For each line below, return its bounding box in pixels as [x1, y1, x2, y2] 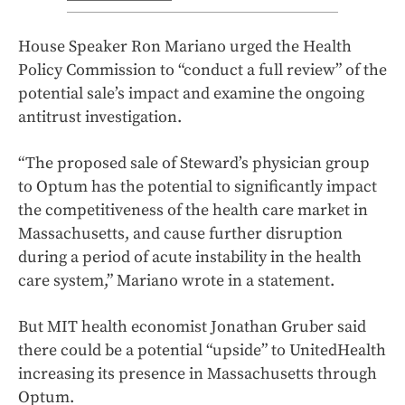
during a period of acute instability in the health [18, 247, 362, 268]
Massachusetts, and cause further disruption [18, 223, 343, 245]
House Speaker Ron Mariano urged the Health [18, 36, 352, 58]
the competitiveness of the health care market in [18, 200, 368, 221]
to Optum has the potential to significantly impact [18, 176, 377, 198]
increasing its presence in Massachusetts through [18, 363, 377, 385]
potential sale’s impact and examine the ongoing [18, 83, 364, 105]
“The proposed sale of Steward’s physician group [18, 153, 370, 174]
